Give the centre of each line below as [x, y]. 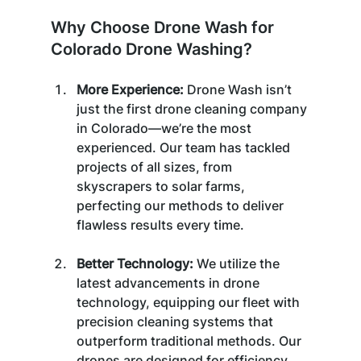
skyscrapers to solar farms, [162, 186]
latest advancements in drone [169, 282]
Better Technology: [135, 263]
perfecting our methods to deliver [181, 205]
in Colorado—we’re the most [165, 128]
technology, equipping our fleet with [189, 302]
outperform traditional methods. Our [190, 340]
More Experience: [131, 89]
